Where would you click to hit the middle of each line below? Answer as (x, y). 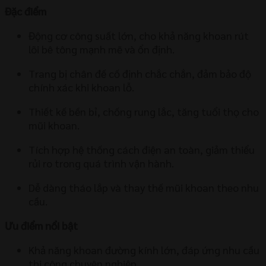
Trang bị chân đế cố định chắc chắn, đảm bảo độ (140, 73)
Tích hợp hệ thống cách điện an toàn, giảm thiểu (142, 149)
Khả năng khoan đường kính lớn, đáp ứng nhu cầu (144, 249)
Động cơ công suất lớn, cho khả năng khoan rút (139, 35)
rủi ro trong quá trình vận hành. (101, 163)
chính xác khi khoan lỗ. (81, 87)
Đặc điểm (26, 11)
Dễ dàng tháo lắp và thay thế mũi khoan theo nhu (144, 187)
